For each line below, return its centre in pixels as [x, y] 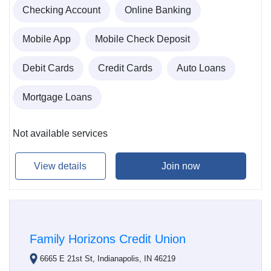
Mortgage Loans [57, 97]
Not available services [60, 134]
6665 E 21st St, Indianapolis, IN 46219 [108, 259]
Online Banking [158, 10]
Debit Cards [48, 68]
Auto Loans [201, 68]
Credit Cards [125, 68]
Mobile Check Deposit [142, 39]
